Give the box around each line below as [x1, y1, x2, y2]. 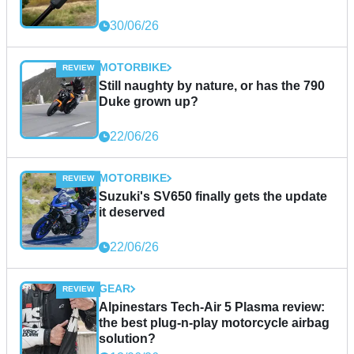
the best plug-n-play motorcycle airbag [99, 316, 330, 330]
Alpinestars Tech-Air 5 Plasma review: [99, 300, 325, 314]
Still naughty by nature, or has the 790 [99, 79, 325, 93]
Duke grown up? [99, 95, 198, 109]
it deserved [99, 205, 165, 220]
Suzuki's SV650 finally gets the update [99, 190, 327, 204]
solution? [99, 332, 156, 346]
